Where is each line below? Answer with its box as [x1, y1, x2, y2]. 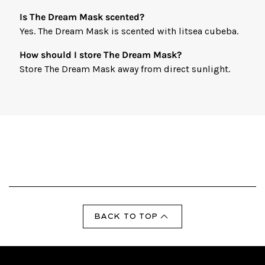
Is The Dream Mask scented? [19, 11, 144, 22]
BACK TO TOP [94, 211, 157, 221]
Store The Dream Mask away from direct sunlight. [19, 63, 230, 75]
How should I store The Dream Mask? [19, 49, 182, 60]
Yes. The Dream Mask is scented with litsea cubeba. [19, 25, 238, 37]
